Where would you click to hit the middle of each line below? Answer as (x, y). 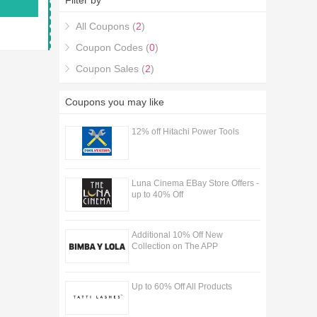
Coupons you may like (115, 102)
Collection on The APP (174, 246)
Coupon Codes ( (113, 47)
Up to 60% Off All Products (181, 287)
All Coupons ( (106, 26)
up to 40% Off (157, 195)
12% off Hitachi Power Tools (185, 132)
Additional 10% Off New (177, 235)
